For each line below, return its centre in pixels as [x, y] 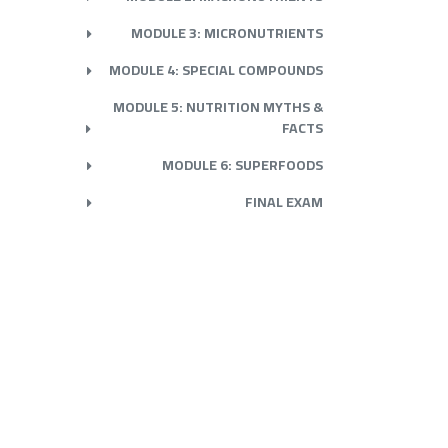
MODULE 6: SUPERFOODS [242, 165]
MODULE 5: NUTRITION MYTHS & [218, 107]
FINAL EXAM [284, 202]
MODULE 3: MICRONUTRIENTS [227, 33]
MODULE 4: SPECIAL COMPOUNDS [216, 70]
